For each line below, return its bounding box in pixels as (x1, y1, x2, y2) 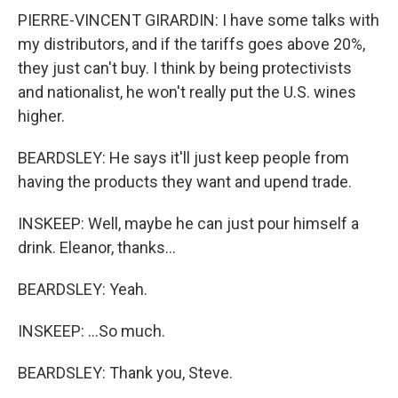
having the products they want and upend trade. (18, 172, 352, 191)
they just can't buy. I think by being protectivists (18, 59, 352, 77)
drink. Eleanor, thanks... (18, 238, 176, 257)
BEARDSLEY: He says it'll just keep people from (18, 148, 349, 167)
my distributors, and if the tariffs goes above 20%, (18, 35, 365, 53)
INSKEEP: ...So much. (18, 322, 165, 340)
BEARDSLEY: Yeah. (18, 280, 147, 298)
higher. (18, 107, 65, 125)
